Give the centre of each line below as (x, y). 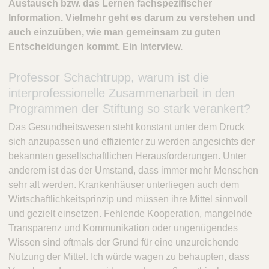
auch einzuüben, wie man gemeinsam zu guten (115, 32)
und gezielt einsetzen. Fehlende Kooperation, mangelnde (130, 213)
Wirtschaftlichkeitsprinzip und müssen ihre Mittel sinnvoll (128, 199)
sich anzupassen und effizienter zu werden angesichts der (131, 141)
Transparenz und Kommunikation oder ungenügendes (123, 228)
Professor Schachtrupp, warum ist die (109, 77)
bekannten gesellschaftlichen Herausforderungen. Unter (127, 156)
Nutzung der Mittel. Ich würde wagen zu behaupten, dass (129, 256)
